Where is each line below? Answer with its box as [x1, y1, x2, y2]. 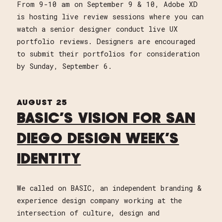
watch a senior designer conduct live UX [17, 24, 178, 34]
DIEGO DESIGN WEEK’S [17, 132, 179, 147]
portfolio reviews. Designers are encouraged [17, 37, 196, 47]
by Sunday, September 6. [17, 61, 112, 71]
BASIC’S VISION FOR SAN [17, 112, 196, 127]
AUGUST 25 [17, 99, 67, 108]
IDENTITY [17, 153, 81, 167]
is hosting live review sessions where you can [17, 12, 204, 22]
